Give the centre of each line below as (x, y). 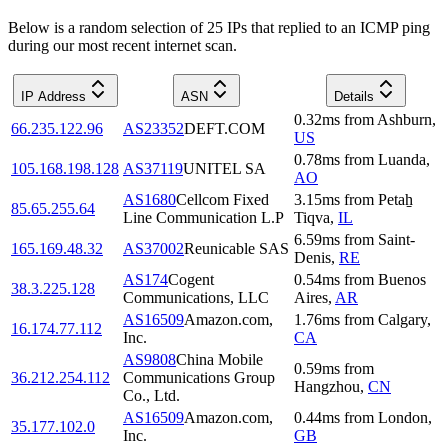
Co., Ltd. (151, 395)
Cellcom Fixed (222, 199)
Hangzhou (327, 386)
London (403, 417)
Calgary (402, 319)
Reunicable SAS (236, 248)
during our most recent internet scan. (122, 45)
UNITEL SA (224, 168)
